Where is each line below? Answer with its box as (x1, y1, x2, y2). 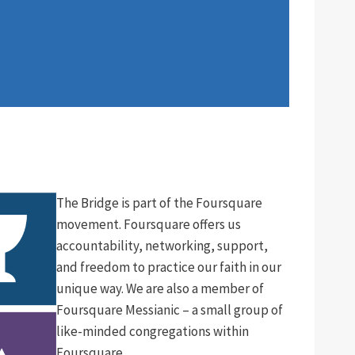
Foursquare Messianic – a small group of (55, 301, 283, 319)
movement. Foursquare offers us (55, 216, 241, 233)
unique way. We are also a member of (55, 280, 264, 297)
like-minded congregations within (55, 323, 249, 340)
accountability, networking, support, (55, 237, 268, 254)
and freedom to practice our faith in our (55, 258, 281, 276)
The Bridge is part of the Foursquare (55, 194, 262, 212)
